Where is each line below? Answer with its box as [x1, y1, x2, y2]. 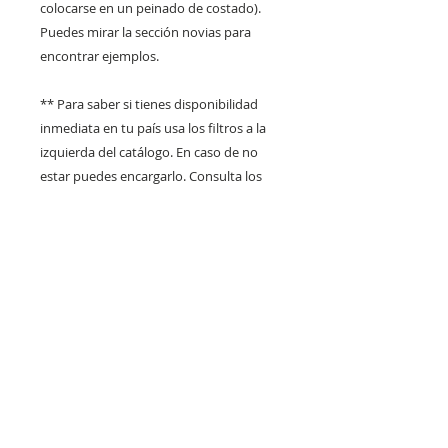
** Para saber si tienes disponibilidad [40, 94, 258, 113]
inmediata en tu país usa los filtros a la [40, 118, 266, 137]
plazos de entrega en [40, 190, 163, 209]
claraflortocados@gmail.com [40, 214, 210, 233]
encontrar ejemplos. [40, 46, 159, 65]
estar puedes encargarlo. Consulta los [40, 166, 262, 185]
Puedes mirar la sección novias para [40, 22, 251, 41]
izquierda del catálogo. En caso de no [40, 142, 258, 161]
